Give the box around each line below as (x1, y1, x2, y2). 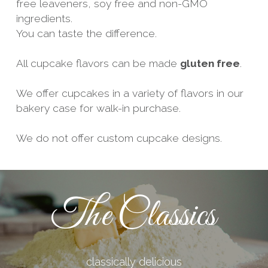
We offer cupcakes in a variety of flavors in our (16, 87, 243, 99)
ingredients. (16, 12, 72, 25)
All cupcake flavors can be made (16, 57, 180, 69)
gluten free (179, 57, 240, 69)
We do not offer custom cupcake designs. (16, 132, 222, 144)
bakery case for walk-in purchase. (16, 102, 181, 114)
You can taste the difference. (16, 27, 157, 39)
